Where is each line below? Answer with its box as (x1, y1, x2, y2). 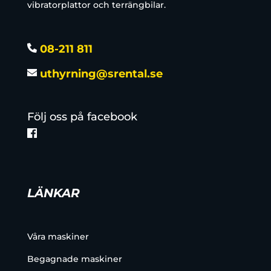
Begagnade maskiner (27, 253, 122, 265)
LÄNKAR (27, 186, 80, 201)
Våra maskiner (27, 231, 89, 243)
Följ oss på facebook (27, 110, 137, 124)
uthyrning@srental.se (36, 67, 163, 81)
